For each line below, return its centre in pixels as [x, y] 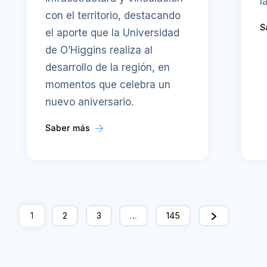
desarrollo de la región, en [108, 67]
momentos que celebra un [108, 84]
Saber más [69, 128]
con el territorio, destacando [113, 15]
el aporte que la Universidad [113, 32]
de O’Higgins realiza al [99, 50]
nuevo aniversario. [90, 102]
